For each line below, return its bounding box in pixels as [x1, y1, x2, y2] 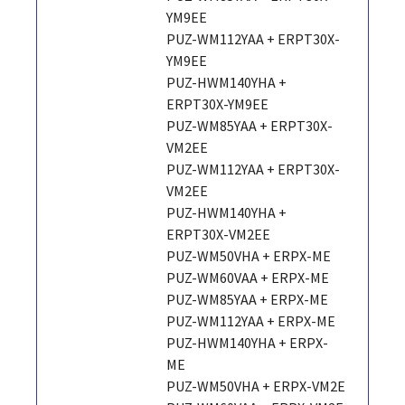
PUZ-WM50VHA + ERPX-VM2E [166, 376, 346, 395]
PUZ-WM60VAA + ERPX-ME [166, 268, 330, 287]
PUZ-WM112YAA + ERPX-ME [166, 311, 336, 330]
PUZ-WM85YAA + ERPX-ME [166, 289, 329, 308]
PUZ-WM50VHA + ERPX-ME [166, 246, 332, 265]
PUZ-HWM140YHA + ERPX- [166, 333, 329, 352]
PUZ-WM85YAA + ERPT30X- [166, 116, 334, 135]
